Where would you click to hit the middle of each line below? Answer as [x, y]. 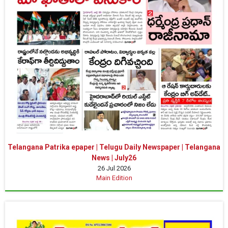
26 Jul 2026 [114, 168]
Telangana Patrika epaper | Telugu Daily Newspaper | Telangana [114, 147]
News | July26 [114, 158]
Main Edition [114, 178]
